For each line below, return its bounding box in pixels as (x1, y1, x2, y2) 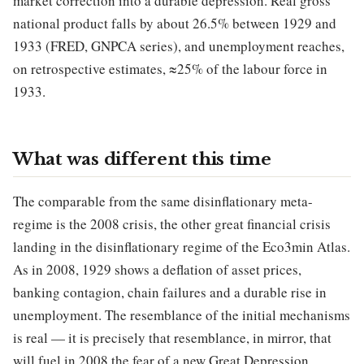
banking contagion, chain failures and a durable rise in (13, 283, 327, 302)
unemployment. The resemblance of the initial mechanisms (13, 305, 350, 325)
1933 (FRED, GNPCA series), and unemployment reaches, (13, 37, 344, 56)
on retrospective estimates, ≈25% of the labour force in (13, 59, 327, 79)
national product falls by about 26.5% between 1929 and (13, 14, 336, 33)
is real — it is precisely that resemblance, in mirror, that (13, 328, 331, 348)
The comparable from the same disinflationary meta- (13, 192, 313, 211)
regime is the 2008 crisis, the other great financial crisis (13, 214, 331, 234)
